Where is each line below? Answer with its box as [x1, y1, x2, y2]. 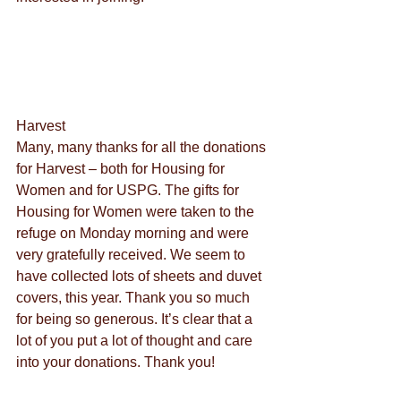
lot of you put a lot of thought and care [16, 333, 256, 348]
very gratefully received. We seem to [16, 247, 249, 262]
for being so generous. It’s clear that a [16, 311, 256, 327]
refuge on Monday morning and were [16, 226, 252, 241]
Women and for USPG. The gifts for [16, 183, 243, 198]
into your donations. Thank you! [16, 354, 215, 370]
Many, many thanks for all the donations [16, 140, 269, 155]
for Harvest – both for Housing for [16, 161, 228, 176]
